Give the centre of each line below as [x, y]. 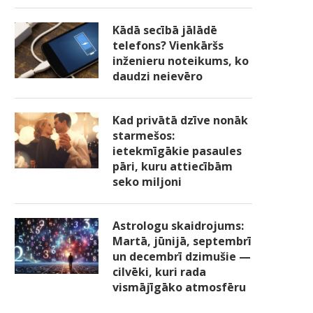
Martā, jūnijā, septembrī [182, 241]
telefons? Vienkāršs [168, 46]
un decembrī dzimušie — [182, 257]
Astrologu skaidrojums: [178, 226]
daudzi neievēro [158, 77]
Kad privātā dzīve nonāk [180, 121]
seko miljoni [147, 182]
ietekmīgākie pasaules [177, 151]
